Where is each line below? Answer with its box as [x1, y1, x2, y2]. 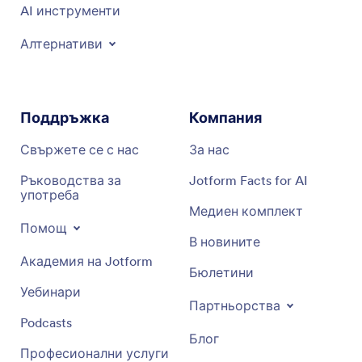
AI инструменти [20, 2, 120, 19]
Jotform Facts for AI [189, 172, 308, 188]
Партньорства [189, 297, 280, 314]
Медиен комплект [189, 203, 303, 219]
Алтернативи [20, 36, 103, 52]
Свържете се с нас [20, 141, 139, 158]
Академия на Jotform [20, 253, 153, 269]
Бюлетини [189, 264, 254, 280]
